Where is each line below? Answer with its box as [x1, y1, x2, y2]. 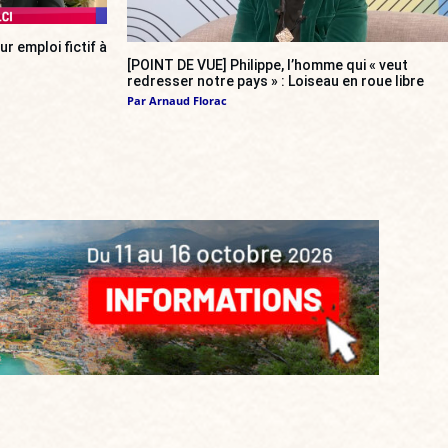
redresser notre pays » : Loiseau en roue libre [127, 73, 424, 90]
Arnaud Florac [149, 93, 227, 109]
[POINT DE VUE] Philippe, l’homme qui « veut [127, 57, 408, 74]
